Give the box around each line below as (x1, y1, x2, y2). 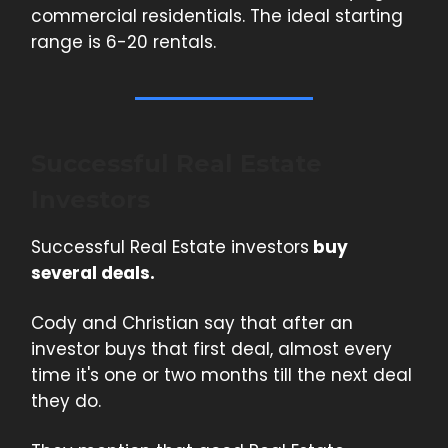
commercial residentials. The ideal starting (31, 4, 403, 29)
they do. (31, 389, 101, 414)
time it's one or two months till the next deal (31, 363, 412, 388)
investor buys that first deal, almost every (31, 337, 392, 362)
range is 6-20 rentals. (31, 30, 216, 55)
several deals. (31, 261, 155, 286)
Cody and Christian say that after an (31, 311, 353, 336)
